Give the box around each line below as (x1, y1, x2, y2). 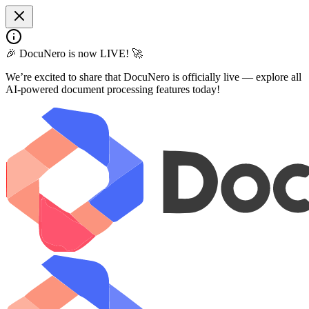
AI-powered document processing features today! (6, 83, 220, 95)
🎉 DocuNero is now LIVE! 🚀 (6, 48, 143, 59)
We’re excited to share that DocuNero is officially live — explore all (6, 71, 301, 83)
